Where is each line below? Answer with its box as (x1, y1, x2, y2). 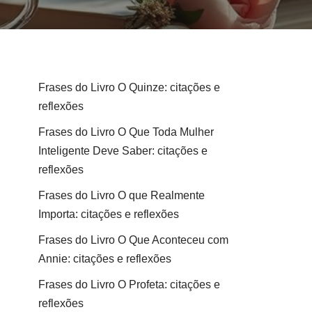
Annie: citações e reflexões (38, 252, 171, 265)
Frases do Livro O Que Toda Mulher (38, 125, 214, 138)
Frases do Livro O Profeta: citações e (38, 278, 220, 290)
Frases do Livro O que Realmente (38, 189, 205, 201)
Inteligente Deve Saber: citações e (38, 144, 208, 157)
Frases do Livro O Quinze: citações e (38, 81, 220, 93)
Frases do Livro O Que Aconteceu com (38, 233, 228, 246)
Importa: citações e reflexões (38, 208, 179, 220)
